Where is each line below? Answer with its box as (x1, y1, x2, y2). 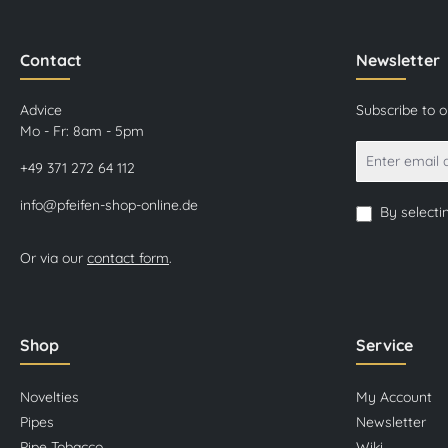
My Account (356, 387, 432, 406)
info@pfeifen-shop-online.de (20, 195, 198, 214)
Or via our (20, 248, 87, 267)
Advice (20, 100, 62, 119)
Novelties (20, 387, 79, 406)
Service (356, 334, 413, 355)
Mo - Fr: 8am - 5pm (20, 121, 144, 140)
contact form (87, 248, 169, 267)
